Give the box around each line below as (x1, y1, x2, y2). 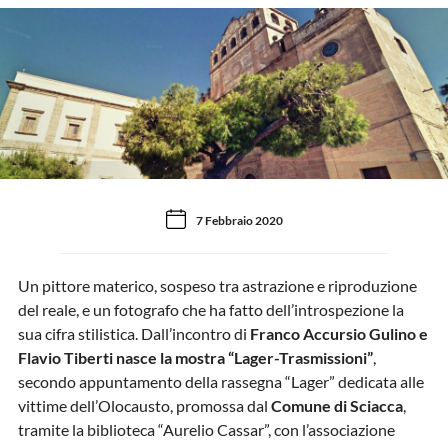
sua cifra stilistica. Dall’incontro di (17, 324, 250, 343)
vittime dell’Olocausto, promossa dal (17, 396, 271, 415)
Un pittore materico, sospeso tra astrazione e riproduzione (17, 276, 417, 295)
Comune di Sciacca (270, 396, 403, 415)
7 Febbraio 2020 (195, 213, 283, 228)
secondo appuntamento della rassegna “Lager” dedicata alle (17, 372, 424, 391)
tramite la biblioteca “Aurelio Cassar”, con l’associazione (17, 420, 395, 439)
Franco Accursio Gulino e (249, 324, 428, 343)
